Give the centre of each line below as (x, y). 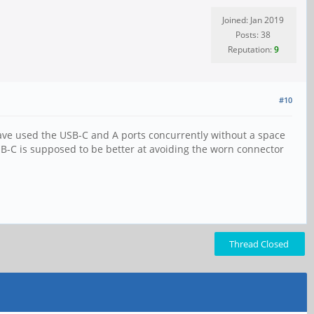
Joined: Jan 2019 (253, 20)
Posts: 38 (253, 35)
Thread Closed (259, 244)
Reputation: (251, 49)
